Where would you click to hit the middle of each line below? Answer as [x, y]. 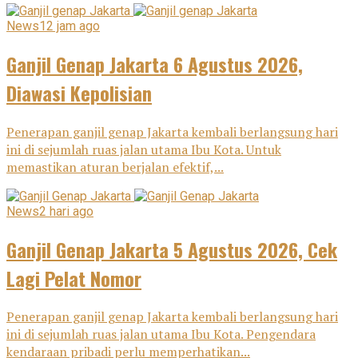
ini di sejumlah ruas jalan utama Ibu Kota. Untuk [144, 149]
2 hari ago [66, 211]
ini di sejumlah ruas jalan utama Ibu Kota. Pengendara [161, 334]
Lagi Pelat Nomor [74, 278]
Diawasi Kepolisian [79, 92]
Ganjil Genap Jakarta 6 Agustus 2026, [155, 64]
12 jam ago [70, 26]
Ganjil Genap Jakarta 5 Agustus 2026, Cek [172, 249]
